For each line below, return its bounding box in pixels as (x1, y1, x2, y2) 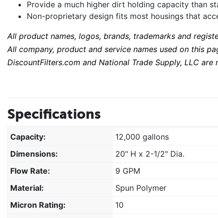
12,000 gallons (115, 131, 169, 142)
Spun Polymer (115, 182, 166, 193)
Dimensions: (10, 148, 58, 159)
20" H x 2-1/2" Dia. (115, 148, 184, 159)
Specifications (7, 106, 101, 122)
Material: (10, 182, 44, 193)
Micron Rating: (10, 200, 66, 210)
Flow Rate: (10, 165, 50, 176)
